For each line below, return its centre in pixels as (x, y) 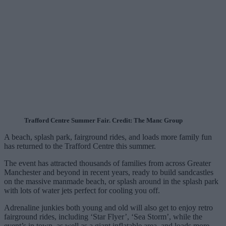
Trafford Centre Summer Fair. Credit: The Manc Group (103, 120)
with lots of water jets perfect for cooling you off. (82, 190)
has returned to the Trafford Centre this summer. (80, 146)
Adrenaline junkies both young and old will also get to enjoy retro (108, 207)
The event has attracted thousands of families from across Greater (107, 163)
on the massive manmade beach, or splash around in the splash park (111, 181)
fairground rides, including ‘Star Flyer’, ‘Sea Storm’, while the (103, 216)
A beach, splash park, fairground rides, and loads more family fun (108, 137)
